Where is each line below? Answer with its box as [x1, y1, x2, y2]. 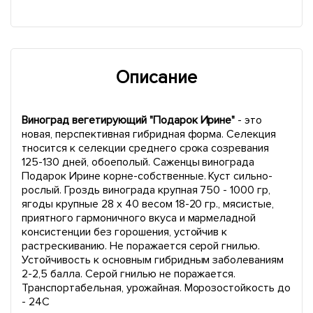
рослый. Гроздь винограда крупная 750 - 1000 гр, [22, 183, 271, 197]
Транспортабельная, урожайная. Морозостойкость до [22, 281, 291, 295]
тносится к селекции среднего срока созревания [22, 141, 270, 155]
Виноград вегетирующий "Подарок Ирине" [22, 113, 235, 127]
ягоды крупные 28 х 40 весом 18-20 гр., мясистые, [22, 197, 275, 211]
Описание [116, 66, 197, 89]
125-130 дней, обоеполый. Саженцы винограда [22, 155, 255, 169]
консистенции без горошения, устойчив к [22, 225, 228, 239]
